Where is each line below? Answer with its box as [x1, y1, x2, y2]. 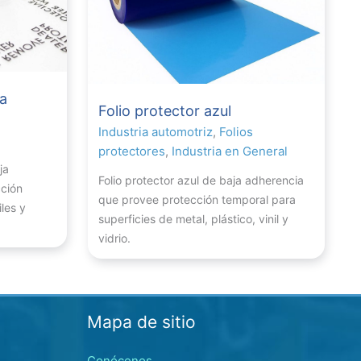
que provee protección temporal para [98, 193, 296, 207]
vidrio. [98, 231, 131, 246]
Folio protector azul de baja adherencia [98, 173, 304, 188]
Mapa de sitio [87, 311, 196, 332]
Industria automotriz [98, 124, 213, 140]
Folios [219, 124, 253, 140]
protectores [98, 143, 165, 160]
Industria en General [172, 143, 288, 160]
